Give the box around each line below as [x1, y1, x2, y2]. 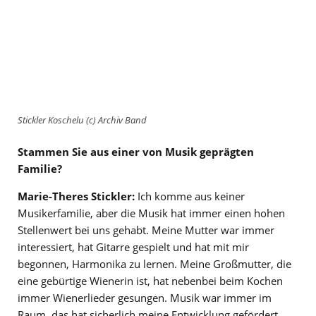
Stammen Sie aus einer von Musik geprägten [18, 144, 254, 159]
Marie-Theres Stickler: [18, 188, 135, 203]
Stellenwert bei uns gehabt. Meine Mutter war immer [18, 222, 274, 237]
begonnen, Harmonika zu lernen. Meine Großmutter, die [18, 256, 291, 271]
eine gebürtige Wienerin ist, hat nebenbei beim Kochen [18, 273, 283, 288]
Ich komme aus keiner [135, 188, 245, 203]
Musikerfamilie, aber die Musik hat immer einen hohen [18, 205, 285, 220]
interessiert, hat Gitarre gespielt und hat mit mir [18, 239, 249, 254]
